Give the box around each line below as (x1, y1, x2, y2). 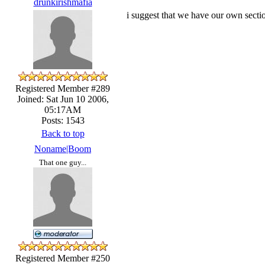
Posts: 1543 (41, 115, 85, 125)
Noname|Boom (34, 143, 91, 154)
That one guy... (39, 157, 86, 167)
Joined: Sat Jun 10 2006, (17, 93, 109, 104)
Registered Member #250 (15, 253, 110, 263)
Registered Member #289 (15, 83, 110, 93)
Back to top (41, 128, 85, 138)
